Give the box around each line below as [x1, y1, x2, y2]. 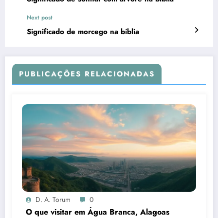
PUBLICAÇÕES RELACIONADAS [19, 68, 155, 79]
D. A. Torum [36, 194, 71, 204]
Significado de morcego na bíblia [27, 26, 139, 37]
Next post [27, 13, 53, 22]
